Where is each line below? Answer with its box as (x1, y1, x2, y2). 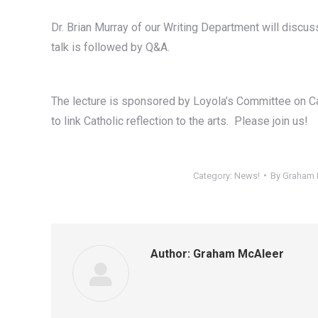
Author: (150, 246, 190, 261)
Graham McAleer (190, 246, 284, 261)
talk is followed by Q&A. (51, 40, 170, 54)
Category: (193, 170, 234, 181)
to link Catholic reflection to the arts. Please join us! (51, 114, 308, 128)
